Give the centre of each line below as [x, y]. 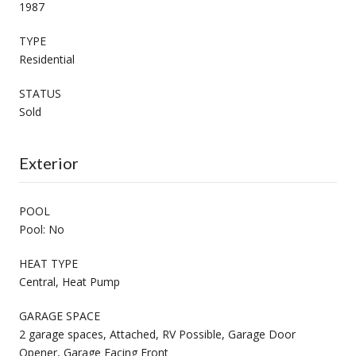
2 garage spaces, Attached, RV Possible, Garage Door [157, 334]
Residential [47, 59]
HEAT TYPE [48, 263]
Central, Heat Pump [70, 281]
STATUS [40, 93]
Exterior [49, 163]
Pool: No [42, 229]
